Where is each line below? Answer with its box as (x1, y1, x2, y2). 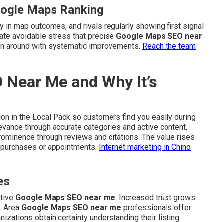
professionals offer (121, 203, 191, 213)
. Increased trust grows (115, 193, 195, 203)
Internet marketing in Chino (99, 142, 191, 152)
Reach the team (142, 41, 196, 51)
